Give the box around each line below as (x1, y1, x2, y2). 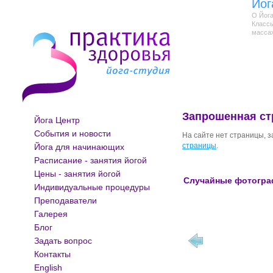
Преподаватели (34, 196, 97, 205)
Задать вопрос (34, 236, 92, 246)
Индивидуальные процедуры (34, 182, 150, 192)
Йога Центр (34, 115, 80, 125)
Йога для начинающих (34, 142, 124, 152)
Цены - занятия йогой (34, 169, 121, 179)
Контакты (34, 249, 71, 259)
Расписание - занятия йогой (34, 155, 147, 165)
